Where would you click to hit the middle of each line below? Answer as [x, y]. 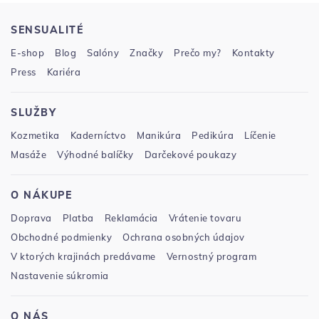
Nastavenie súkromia [60, 276]
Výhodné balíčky [95, 155]
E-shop [27, 53]
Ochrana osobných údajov [184, 237]
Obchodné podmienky [61, 237]
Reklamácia [131, 218]
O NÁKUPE [41, 195]
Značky [146, 53]
